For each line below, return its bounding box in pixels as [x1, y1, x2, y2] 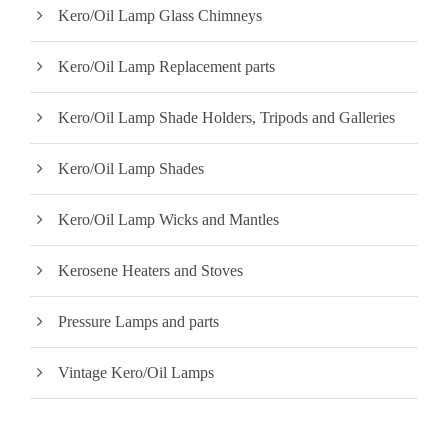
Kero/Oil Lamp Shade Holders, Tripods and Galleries [58, 108, 395, 126]
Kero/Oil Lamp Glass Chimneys [58, 6, 262, 24]
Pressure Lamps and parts [58, 312, 219, 330]
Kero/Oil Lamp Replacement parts [58, 57, 275, 75]
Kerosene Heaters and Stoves [58, 261, 243, 279]
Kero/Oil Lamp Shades [58, 159, 204, 177]
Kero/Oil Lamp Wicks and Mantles [58, 210, 279, 228]
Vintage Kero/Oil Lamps [58, 363, 214, 381]
